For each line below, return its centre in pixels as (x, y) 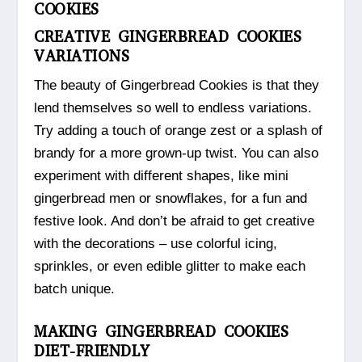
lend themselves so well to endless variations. (173, 108)
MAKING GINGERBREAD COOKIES (162, 332)
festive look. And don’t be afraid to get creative (175, 221)
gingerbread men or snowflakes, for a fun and (171, 199)
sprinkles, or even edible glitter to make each (170, 267)
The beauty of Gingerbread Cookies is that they (177, 86)
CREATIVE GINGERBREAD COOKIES (168, 37)
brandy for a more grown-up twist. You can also (177, 154)
